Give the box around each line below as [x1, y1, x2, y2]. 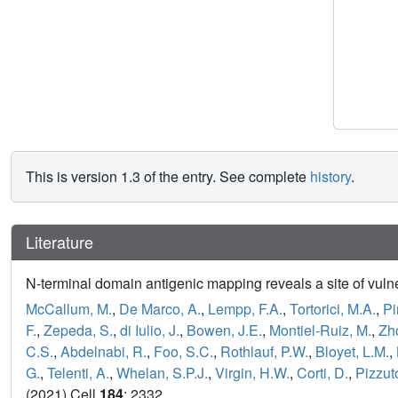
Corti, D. [297, 362, 348, 384]
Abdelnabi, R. [60, 341, 147, 362]
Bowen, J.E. [187, 320, 262, 341]
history [310, 165, 351, 187]
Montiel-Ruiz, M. [269, 320, 371, 341]
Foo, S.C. [154, 341, 213, 362]
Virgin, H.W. [215, 362, 290, 384]
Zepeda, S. [44, 320, 113, 341]
